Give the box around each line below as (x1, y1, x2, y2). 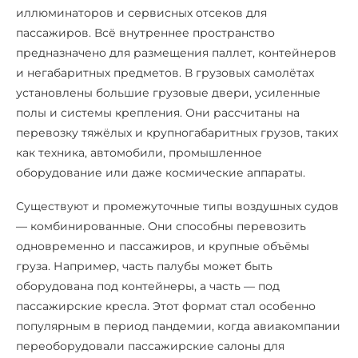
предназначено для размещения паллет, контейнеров (16, 45, 336, 60)
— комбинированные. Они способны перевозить (16, 218, 306, 233)
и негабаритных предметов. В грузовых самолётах (16, 65, 314, 80)
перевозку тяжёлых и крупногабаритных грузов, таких (16, 125, 338, 140)
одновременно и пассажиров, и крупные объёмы (16, 238, 309, 253)
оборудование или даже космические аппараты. (16, 165, 305, 180)
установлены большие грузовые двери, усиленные (16, 85, 320, 100)
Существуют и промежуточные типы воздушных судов (16, 198, 339, 213)
